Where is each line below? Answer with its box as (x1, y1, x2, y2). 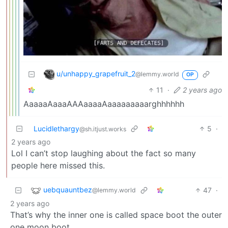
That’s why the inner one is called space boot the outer (10, 210, 222, 220)
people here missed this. (11, 160, 105, 171)
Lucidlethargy (34, 124, 79, 133)
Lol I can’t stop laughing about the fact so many (11, 148, 196, 159)
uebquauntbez (43, 185, 92, 194)
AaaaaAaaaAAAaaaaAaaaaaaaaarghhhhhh (23, 99, 184, 109)
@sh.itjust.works (79, 125, 126, 133)
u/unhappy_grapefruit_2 (56, 69, 135, 78)
